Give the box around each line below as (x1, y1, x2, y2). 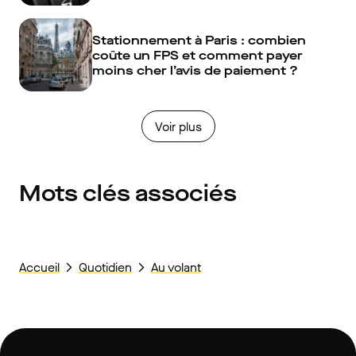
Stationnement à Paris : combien (92, 31, 306, 48)
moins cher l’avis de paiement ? (92, 61, 298, 79)
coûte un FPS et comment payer (92, 46, 303, 64)
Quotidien (79, 259, 132, 276)
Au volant (151, 259, 201, 276)
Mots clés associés (19, 179, 237, 208)
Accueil (19, 259, 60, 276)
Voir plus (154, 118, 202, 135)
